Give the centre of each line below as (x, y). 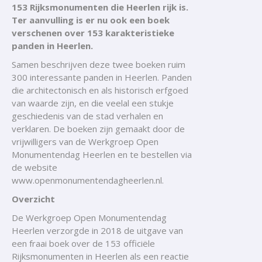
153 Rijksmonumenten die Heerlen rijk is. (100, 7)
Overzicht (33, 199)
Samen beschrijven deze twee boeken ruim (99, 64)
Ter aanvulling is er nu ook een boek (91, 20)
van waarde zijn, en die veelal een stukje (93, 103)
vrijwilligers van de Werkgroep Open (86, 142)
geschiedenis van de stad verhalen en (87, 116)
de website (35, 167)
